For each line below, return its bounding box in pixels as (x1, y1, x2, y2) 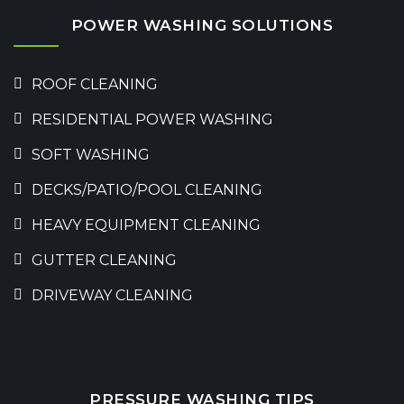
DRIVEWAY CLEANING (32, 287, 193, 304)
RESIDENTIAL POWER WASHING (32, 111, 273, 128)
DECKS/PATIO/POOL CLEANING (32, 181, 262, 198)
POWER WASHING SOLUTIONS (70, 16, 334, 34)
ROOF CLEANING (32, 76, 158, 93)
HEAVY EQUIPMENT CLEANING (32, 216, 261, 234)
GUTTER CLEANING (32, 252, 177, 269)
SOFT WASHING (32, 146, 150, 163)
